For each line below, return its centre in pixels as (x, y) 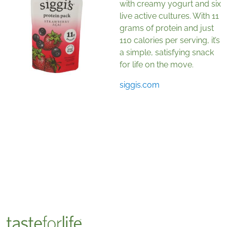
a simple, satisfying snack (167, 53)
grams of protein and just (167, 28)
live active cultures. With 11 (169, 16)
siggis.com (140, 85)
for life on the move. (157, 65)
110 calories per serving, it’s (170, 41)
